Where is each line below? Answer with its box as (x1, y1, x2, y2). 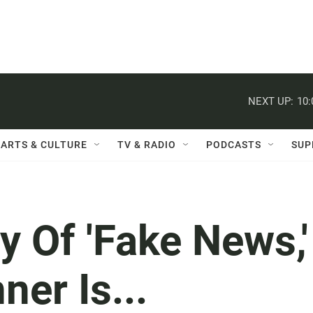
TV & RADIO (117, 139, 176, 150)
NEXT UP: (248, 94, 293, 108)
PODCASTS (206, 139, 261, 150)
